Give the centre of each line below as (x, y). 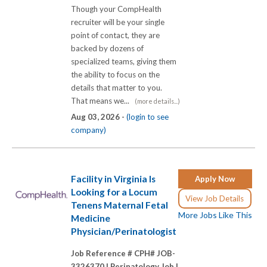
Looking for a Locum (114, 192)
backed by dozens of (107, 49)
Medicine (91, 218)
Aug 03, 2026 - (99, 117)
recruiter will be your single (118, 22)
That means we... (103, 101)
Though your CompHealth (116, 9)
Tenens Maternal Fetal (119, 205)
